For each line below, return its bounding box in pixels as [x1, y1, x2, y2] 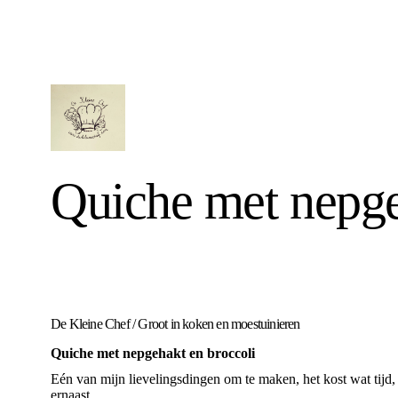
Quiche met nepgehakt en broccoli [51, 346, 255, 361]
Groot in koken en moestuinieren [138, 316, 300, 331]
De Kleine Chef [51, 316, 130, 331]
